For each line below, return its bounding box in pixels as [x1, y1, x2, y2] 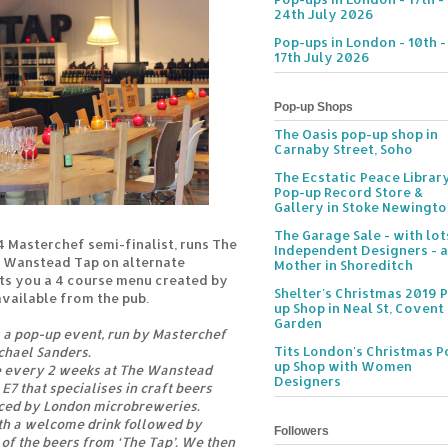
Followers [274, 424, 329, 439]
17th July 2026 [274, 49, 370, 66]
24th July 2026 [274, 6, 374, 23]
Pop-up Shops [274, 99, 353, 114]
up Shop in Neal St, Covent [274, 300, 444, 317]
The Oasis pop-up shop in [274, 126, 438, 143]
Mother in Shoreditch [274, 257, 413, 274]
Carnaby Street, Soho [274, 141, 413, 158]
